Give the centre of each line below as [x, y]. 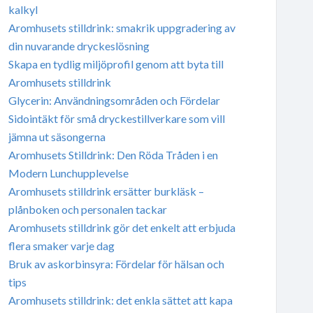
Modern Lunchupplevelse [68, 173]
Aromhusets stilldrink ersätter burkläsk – [106, 191]
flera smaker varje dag [61, 245]
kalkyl [23, 9]
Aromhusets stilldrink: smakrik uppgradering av [122, 27]
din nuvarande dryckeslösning [79, 45]
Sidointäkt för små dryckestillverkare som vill [116, 118]
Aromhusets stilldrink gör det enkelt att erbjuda [122, 227]
